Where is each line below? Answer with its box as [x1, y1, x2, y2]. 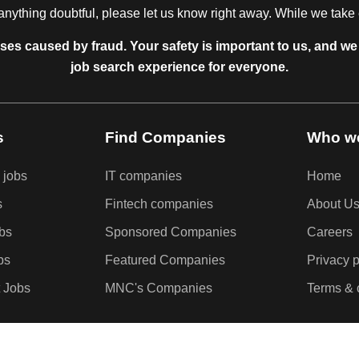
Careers [307, 224, 353, 239]
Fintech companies [105, 196, 213, 211]
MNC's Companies [105, 280, 212, 295]
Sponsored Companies [105, 224, 236, 239]
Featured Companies [105, 252, 225, 267]
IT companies [105, 168, 182, 183]
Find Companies [105, 127, 226, 146]
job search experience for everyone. [71, 60, 288, 75]
